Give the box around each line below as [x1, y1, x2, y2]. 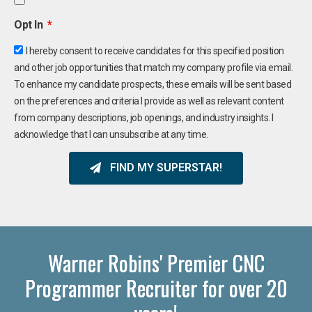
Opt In [14, 17, 45, 31]
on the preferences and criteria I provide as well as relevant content [14, 95, 284, 107]
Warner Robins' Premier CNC [47, 247, 265, 279]
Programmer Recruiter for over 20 [24, 272, 288, 304]
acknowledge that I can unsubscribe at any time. [14, 128, 208, 140]
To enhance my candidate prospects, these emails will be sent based [14, 78, 291, 90]
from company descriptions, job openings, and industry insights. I [14, 111, 274, 123]
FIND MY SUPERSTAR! [110, 161, 222, 175]
